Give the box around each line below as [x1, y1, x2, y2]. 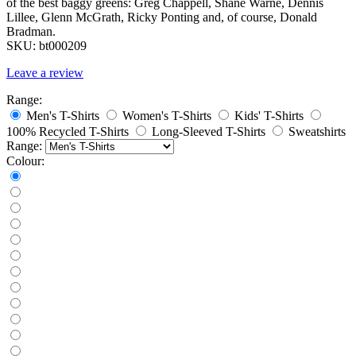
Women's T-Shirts [122, 108, 211, 122]
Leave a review [6, 65, 83, 79]
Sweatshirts [288, 124, 346, 138]
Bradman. [6, 24, 56, 38]
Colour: [6, 153, 44, 168]
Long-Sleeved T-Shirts [152, 124, 265, 138]
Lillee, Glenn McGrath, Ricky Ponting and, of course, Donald [6, 10, 317, 24]
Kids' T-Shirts [234, 108, 304, 122]
